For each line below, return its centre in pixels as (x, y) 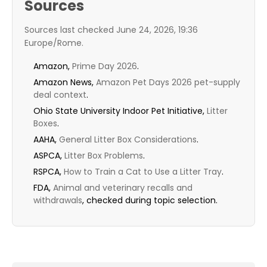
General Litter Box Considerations (128, 140)
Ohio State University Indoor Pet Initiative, (120, 111)
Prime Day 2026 (105, 66)
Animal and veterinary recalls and (123, 188)
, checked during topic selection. (150, 201)
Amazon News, (65, 83)
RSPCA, (49, 172)
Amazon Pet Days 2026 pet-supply (168, 83)
